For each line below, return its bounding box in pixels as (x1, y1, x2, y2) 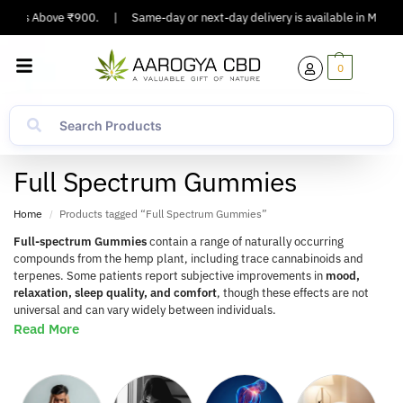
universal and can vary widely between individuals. (13, 302, 276, 318)
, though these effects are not (217, 285, 369, 301)
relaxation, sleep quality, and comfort (13, 285, 217, 301)
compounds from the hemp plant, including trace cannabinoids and (13, 251, 363, 267)
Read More (13, 320, 79, 338)
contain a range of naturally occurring (147, 234, 344, 250)
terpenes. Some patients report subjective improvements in (13, 268, 326, 284)
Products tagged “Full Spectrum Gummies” (59, 207, 268, 221)
